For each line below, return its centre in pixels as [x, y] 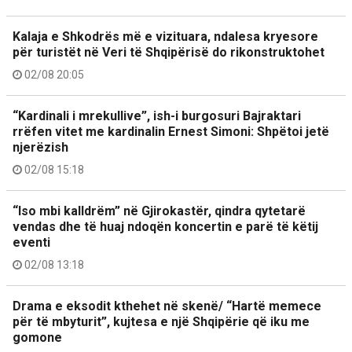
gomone [37, 338]
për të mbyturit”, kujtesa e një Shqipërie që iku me [161, 322]
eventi [31, 243]
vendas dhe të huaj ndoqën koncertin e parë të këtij [165, 227]
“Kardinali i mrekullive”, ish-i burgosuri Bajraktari [157, 116]
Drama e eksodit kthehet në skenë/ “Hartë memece [167, 306]
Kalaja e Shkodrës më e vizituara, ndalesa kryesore [165, 37]
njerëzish [40, 148]
